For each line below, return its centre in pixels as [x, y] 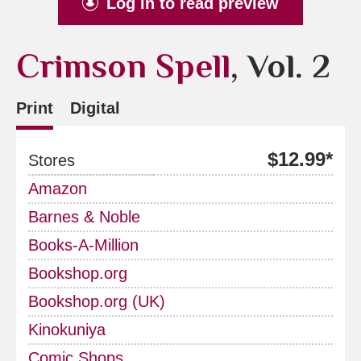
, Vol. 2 [280, 65]
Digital [95, 108]
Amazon [58, 188]
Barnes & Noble [84, 216]
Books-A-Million [83, 245]
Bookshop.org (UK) [97, 301]
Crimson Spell [123, 65]
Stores [52, 160]
